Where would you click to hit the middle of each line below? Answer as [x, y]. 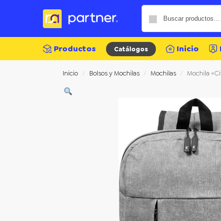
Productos [75, 49]
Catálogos [131, 49]
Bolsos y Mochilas [114, 73]
